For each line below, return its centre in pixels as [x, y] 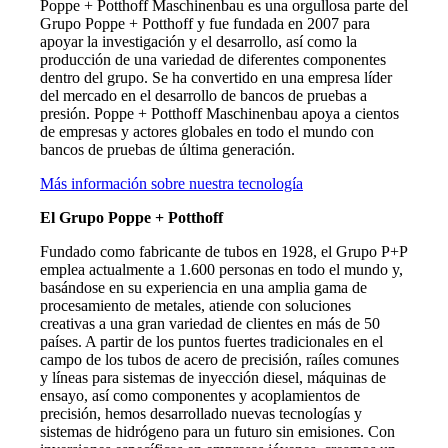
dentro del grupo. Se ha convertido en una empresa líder [216, 77]
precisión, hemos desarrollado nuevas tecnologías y [201, 413]
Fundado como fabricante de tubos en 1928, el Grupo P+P [223, 251]
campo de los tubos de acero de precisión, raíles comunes [219, 359]
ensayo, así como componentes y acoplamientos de [200, 395]
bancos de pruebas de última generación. [167, 149]
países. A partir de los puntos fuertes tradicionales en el [211, 341]
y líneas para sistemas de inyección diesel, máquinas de [213, 377]
